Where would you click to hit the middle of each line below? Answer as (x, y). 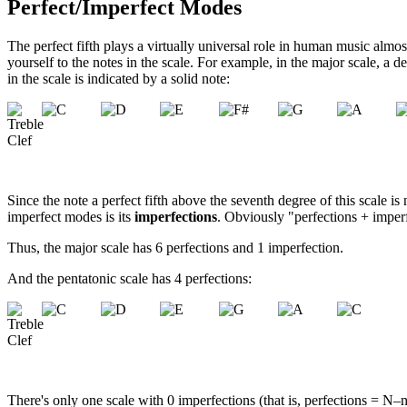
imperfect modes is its (71, 217)
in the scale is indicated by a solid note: (119, 79)
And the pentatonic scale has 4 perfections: (129, 279)
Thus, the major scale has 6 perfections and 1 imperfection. (175, 248)
